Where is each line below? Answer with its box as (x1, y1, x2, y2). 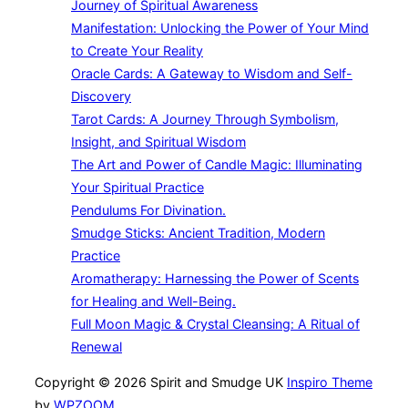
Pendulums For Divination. (71, 202, 226, 219)
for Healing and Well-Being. (71, 293, 236, 310)
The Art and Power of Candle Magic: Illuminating (71, 157, 362, 173)
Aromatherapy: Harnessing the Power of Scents (71, 270, 359, 287)
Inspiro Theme (287, 374, 372, 391)
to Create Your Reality (71, 43, 203, 59)
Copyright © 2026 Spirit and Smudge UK (35, 374, 287, 391)
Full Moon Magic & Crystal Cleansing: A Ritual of (71, 316, 360, 332)
